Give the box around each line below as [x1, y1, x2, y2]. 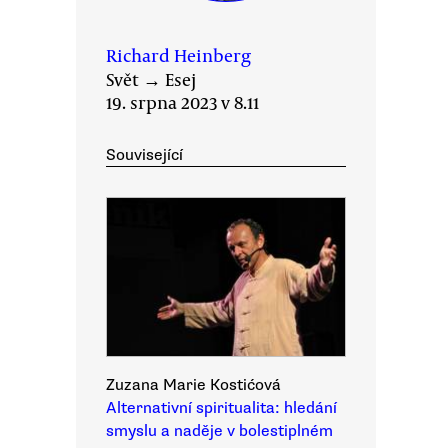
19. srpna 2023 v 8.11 [106, 90, 259, 114]
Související [106, 145, 183, 165]
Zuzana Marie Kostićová [106, 375, 281, 395]
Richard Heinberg [106, 43, 251, 67]
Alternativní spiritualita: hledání [106, 398, 337, 418]
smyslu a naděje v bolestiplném [106, 421, 333, 441]
